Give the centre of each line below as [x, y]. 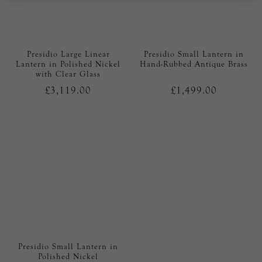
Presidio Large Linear [68, 54]
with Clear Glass [68, 74]
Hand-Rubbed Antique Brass [194, 64]
